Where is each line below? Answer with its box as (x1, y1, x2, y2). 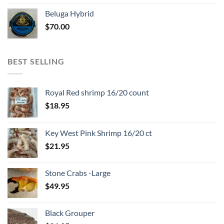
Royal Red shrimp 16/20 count (45, 87, 149, 97)
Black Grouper (45, 207, 94, 217)
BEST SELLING (7, 56, 64, 66)
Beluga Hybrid (45, 8, 94, 18)
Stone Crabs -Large (45, 167, 110, 177)
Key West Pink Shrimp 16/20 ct (45, 127, 152, 137)
